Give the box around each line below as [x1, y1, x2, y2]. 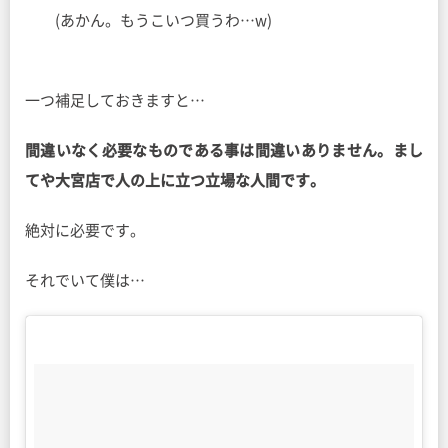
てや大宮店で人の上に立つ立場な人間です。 [25, 172, 325, 188]
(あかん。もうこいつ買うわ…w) [55, 12, 272, 28]
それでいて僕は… [25, 272, 145, 288]
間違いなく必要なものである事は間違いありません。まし [25, 142, 423, 158]
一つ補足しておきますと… [25, 92, 205, 108]
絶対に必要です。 [25, 222, 145, 238]
